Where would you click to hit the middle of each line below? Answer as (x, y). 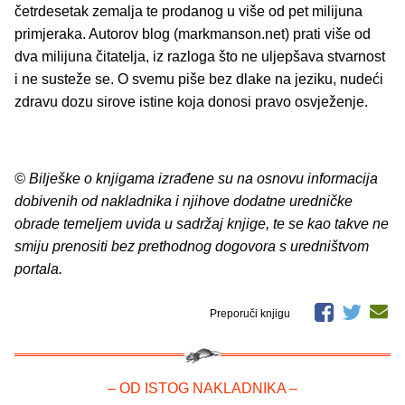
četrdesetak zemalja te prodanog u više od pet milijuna (188, 11)
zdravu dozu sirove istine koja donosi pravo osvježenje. (191, 101)
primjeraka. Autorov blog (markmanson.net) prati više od (193, 33)
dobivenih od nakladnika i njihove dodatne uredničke (184, 201)
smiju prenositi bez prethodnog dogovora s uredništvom (192, 246)
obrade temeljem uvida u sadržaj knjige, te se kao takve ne (202, 223)
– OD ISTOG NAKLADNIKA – (202, 388)
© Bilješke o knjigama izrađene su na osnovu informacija (196, 178)
